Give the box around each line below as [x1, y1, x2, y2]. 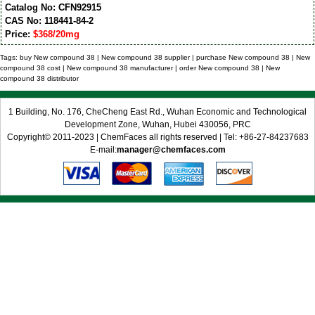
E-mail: [89, 144, 117, 155]
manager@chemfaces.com [116, 144, 226, 155]
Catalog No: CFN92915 [4, 2, 101, 13]
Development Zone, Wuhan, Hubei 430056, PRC [64, 119, 251, 129]
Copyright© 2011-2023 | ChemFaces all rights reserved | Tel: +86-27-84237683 [6, 131, 309, 142]
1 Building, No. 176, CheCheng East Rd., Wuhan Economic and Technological [8, 106, 307, 117]
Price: [4, 29, 33, 40]
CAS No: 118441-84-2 [4, 15, 94, 27]
